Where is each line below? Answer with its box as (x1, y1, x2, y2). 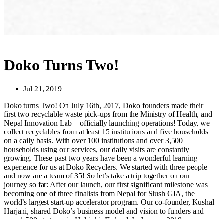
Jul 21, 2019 (23, 85, 62, 93)
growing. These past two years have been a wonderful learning (4, 154, 197, 163)
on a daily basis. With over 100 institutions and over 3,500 (4, 136, 183, 145)
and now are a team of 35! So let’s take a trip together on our (4, 172, 190, 180)
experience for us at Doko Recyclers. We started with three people (4, 163, 207, 172)
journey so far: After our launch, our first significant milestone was (4, 180, 208, 189)
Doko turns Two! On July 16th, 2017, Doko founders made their (4, 101, 203, 110)
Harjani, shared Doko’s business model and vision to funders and (4, 207, 204, 216)
